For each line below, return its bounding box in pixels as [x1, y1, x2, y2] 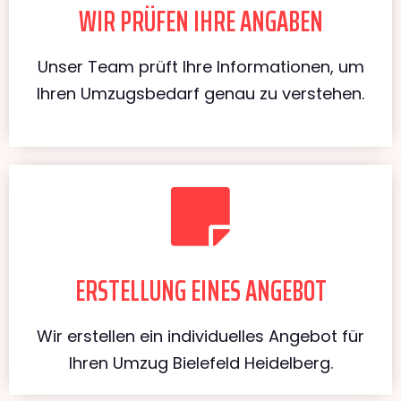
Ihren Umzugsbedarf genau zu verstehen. [37, 81, 364, 105]
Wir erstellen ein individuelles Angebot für [37, 324, 364, 347]
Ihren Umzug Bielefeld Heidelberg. [68, 351, 333, 374]
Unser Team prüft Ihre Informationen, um [37, 55, 364, 78]
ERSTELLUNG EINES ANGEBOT [74, 268, 327, 313]
